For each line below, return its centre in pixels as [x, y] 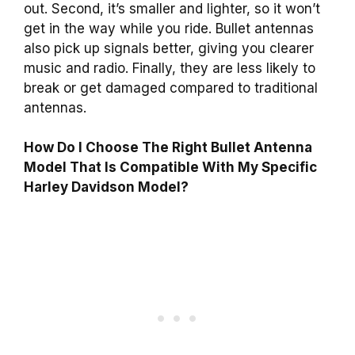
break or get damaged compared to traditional [171, 88]
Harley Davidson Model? [106, 187]
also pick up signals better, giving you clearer [169, 48]
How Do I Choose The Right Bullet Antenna [168, 148]
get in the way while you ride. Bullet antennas [169, 28]
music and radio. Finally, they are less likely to [170, 68]
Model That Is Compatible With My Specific [170, 168]
